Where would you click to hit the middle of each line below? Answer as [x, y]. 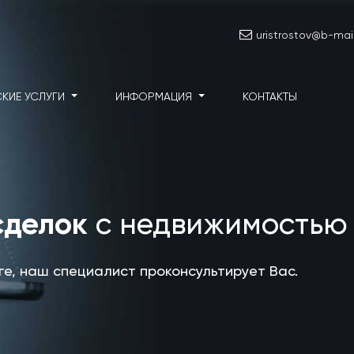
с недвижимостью [218, 223]
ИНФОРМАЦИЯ [155, 96]
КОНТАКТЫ [269, 96]
